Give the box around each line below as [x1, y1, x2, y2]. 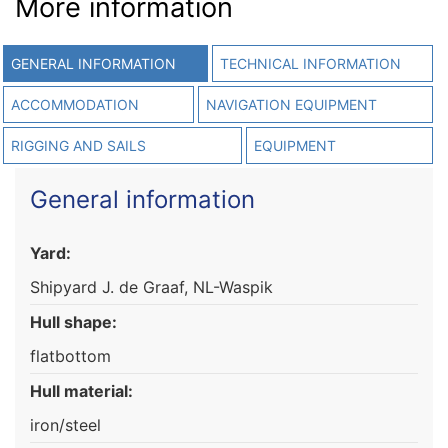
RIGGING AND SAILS [11, 136, 146, 154]
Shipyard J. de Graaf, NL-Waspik [30, 276, 273, 297]
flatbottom [30, 345, 111, 366]
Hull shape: [30, 311, 117, 332]
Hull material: [30, 380, 133, 401]
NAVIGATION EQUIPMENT [206, 95, 378, 113]
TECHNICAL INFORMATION [219, 54, 401, 72]
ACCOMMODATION [11, 95, 139, 113]
